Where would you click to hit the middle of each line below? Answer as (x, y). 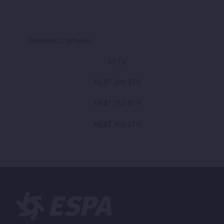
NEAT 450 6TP (117, 124)
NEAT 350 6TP (117, 103)
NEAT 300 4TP (117, 82)
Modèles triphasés (60, 40)
